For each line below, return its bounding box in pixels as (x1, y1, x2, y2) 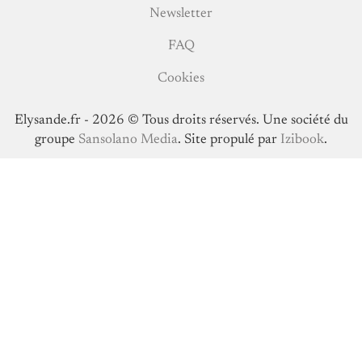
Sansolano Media (78, 133, 178, 148)
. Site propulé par (178, 133, 280, 148)
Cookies (158, 72, 204, 86)
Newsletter (149, 7, 213, 22)
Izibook (280, 133, 324, 148)
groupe (35, 133, 78, 148)
